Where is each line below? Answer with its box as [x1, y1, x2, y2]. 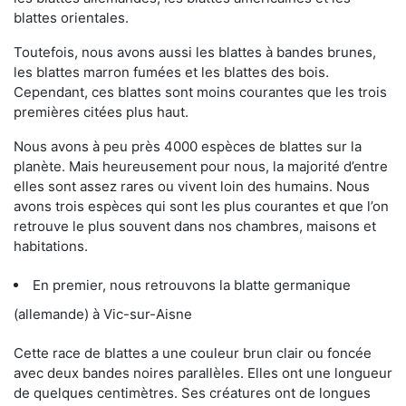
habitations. [14, 237, 88, 255]
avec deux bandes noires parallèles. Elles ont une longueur [14, 363, 392, 382]
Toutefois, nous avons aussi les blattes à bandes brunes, [14, 43, 376, 61]
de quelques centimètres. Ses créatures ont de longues [14, 383, 371, 401]
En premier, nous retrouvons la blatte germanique [33, 275, 351, 294]
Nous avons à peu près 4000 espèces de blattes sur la [14, 137, 362, 155]
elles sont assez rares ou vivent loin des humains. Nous [14, 177, 370, 195]
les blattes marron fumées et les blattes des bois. [14, 63, 329, 81]
